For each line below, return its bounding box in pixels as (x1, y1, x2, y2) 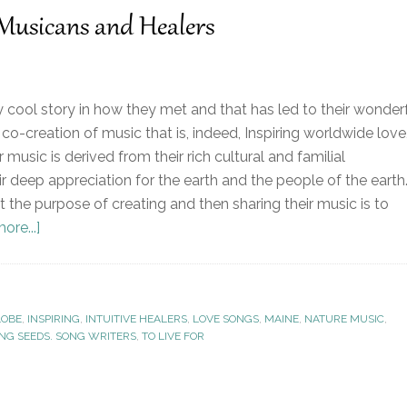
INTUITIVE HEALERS (85, 313, 187, 325)
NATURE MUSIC (304, 313, 384, 325)
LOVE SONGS (193, 313, 259, 325)
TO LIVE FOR (142, 330, 204, 342)
